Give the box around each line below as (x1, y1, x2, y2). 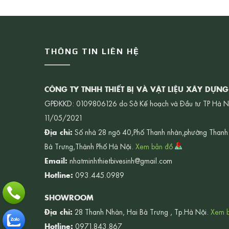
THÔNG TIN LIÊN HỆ (44, 47, 140, 57)
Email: (44, 155, 67, 166)
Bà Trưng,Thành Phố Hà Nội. (44, 141, 135, 152)
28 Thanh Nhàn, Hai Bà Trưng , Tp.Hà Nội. (73, 207, 211, 217)
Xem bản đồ (135, 141, 175, 152)
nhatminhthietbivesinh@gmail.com (67, 155, 172, 166)
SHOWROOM (44, 192, 94, 203)
